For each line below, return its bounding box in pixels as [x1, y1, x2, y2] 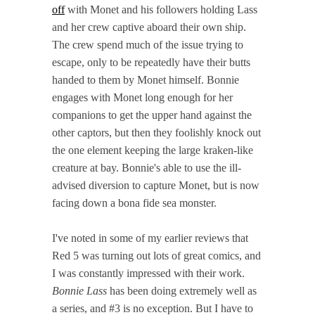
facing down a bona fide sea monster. [52, 196, 217, 209]
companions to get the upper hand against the [52, 108, 252, 121]
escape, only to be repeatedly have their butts [52, 56, 250, 68]
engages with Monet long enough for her [52, 91, 233, 103]
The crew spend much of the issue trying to [52, 38, 243, 51]
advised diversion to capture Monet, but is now [52, 179, 259, 191]
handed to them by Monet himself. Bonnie [52, 73, 239, 86]
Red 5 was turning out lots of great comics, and [52, 249, 261, 262]
